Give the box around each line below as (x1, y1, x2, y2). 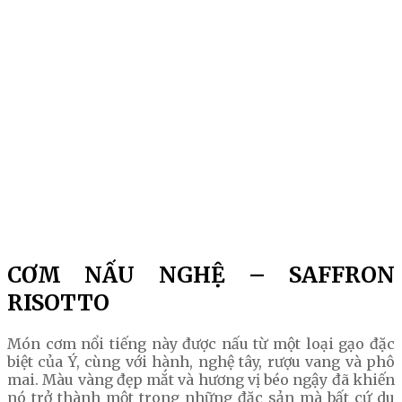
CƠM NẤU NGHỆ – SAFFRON (7, 260, 395, 289)
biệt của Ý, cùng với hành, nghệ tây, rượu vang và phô (7, 352, 395, 371)
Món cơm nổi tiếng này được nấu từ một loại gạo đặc (7, 334, 395, 353)
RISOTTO (7, 288, 109, 317)
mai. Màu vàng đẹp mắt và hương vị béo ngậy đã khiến (7, 370, 395, 389)
